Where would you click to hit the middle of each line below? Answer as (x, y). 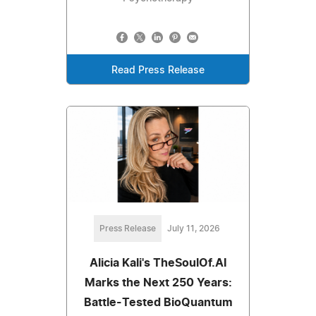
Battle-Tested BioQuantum (158, 303)
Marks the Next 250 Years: (158, 283)
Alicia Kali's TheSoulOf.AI (158, 263)
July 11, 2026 (193, 229)
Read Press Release (158, 71)
